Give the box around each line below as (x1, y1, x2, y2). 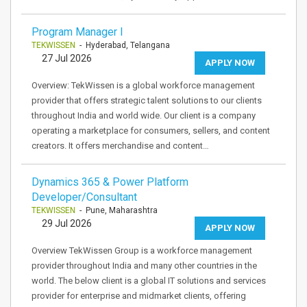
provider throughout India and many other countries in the (32, 260, 257, 271)
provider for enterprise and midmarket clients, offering (32, 291, 246, 301)
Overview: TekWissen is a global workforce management (32, 80, 255, 90)
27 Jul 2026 (42, 53, 92, 64)
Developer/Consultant (32, 191, 137, 204)
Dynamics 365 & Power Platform (32, 175, 188, 188)
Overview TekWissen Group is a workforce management (32, 245, 252, 256)
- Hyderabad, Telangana (75, 40, 170, 50)
